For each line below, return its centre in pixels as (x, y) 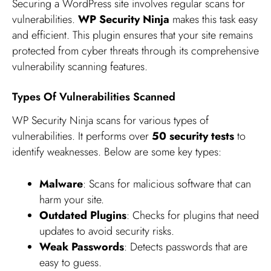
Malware (61, 184)
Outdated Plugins (83, 216)
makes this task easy (214, 19)
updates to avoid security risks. (107, 231)
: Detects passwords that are (186, 247)
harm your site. (72, 200)
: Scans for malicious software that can (167, 184)
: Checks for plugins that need (193, 216)
